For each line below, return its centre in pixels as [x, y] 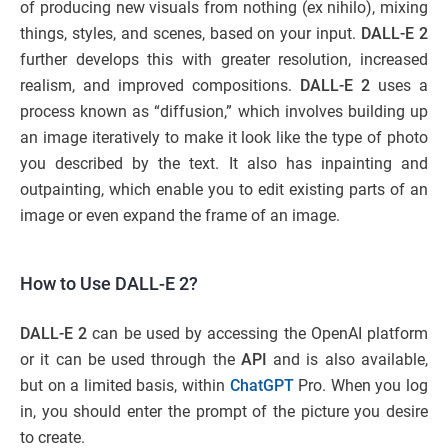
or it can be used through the [130, 359]
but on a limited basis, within [125, 385]
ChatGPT [261, 385]
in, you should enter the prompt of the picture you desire [224, 411]
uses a [399, 85]
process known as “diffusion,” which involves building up [224, 111]
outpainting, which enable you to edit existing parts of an [224, 189]
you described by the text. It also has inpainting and [224, 163]
